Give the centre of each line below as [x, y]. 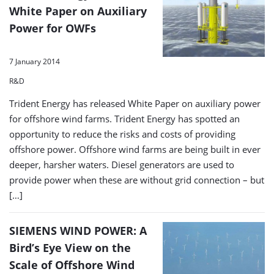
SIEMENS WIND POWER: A [78, 230]
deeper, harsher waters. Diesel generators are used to [122, 164]
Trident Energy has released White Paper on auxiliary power [135, 103]
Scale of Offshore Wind [72, 265]
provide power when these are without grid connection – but [137, 180]
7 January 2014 [35, 61]
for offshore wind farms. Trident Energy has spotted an [124, 118]
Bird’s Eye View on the [70, 247]
